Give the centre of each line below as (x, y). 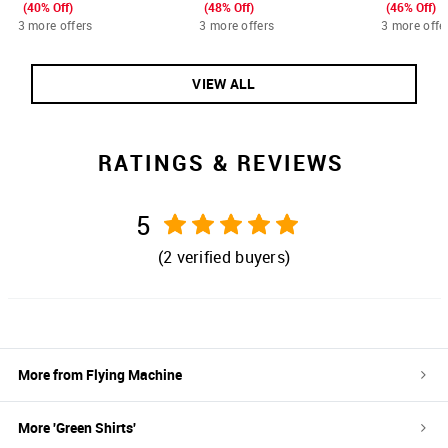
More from (52, 375)
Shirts (114, 428)
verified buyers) (231, 257)
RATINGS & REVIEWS (221, 163)
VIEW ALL (224, 84)
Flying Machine (134, 375)
